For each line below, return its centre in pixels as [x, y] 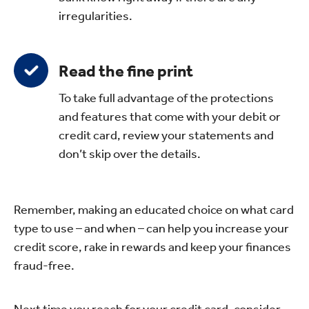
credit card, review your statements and [166, 135]
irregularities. [96, 16]
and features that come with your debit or [170, 116]
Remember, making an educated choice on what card [154, 209]
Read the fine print [126, 71]
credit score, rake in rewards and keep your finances [152, 247]
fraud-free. [44, 265]
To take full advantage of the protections [166, 98]
